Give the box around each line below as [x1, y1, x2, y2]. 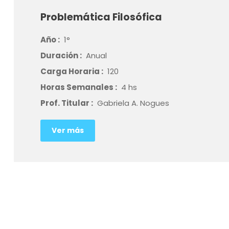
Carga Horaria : [40, 66, 105, 77]
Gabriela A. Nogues [97, 98, 169, 108]
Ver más [51, 125, 84, 135]
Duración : [40, 50, 83, 61]
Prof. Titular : [40, 98, 95, 108]
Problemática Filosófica [40, 10, 162, 24]
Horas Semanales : [40, 82, 119, 93]
